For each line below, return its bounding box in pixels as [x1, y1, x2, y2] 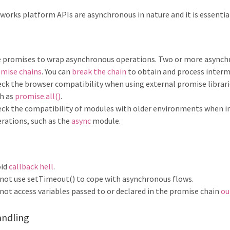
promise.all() [15, 90, 61, 101]
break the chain [72, 66, 126, 76]
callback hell [9, 161, 53, 171]
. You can [42, 66, 72, 76]
